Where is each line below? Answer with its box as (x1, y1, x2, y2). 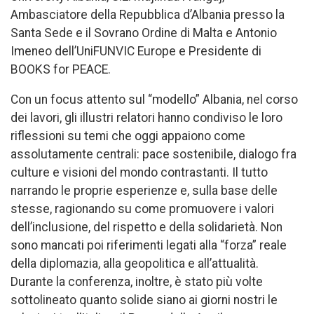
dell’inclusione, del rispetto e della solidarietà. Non (11, 220, 282, 235)
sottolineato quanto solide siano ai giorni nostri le (11, 293, 278, 308)
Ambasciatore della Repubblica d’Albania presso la (11, 7, 285, 22)
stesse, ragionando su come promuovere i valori (11, 202, 274, 217)
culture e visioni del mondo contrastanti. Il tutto (11, 165, 268, 180)
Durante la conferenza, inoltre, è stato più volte (11, 275, 263, 289)
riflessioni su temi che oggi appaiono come (11, 129, 245, 144)
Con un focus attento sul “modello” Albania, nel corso (11, 93, 298, 107)
